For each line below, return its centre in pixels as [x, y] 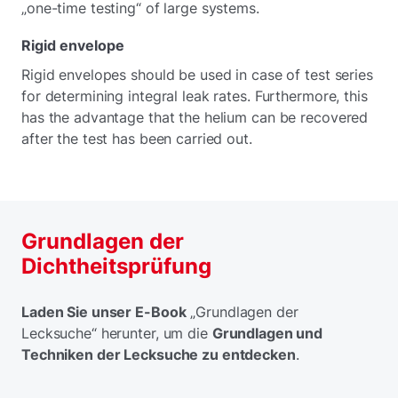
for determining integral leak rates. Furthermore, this [195, 96]
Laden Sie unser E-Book [104, 311]
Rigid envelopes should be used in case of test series [197, 74]
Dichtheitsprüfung [116, 266]
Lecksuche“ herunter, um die [117, 333]
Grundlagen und [267, 333]
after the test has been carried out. [137, 138]
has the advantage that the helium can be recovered [195, 117]
